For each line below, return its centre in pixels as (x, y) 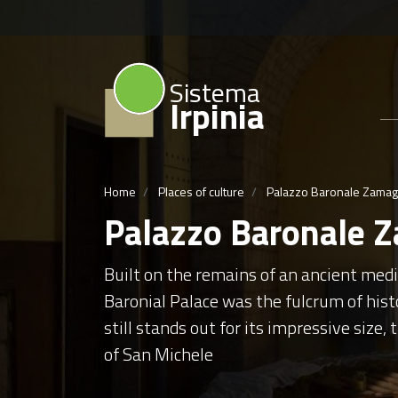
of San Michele (159, 354)
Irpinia (217, 116)
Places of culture (201, 191)
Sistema (215, 92)
